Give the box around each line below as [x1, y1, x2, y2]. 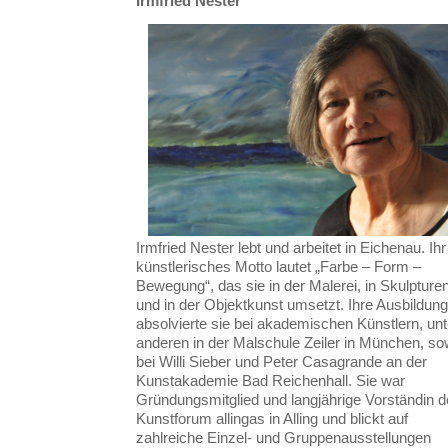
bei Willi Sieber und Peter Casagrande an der [136, 353, 427, 371]
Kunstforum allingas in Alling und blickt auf [136, 410, 408, 428]
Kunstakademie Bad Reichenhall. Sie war [136, 372, 405, 390]
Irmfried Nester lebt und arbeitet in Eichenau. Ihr [136, 239, 446, 257]
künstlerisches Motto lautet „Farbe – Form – [136, 258, 421, 276]
